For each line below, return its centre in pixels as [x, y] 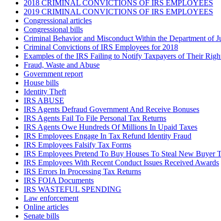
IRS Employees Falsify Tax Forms [77, 145]
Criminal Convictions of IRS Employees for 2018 [101, 47]
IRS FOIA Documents [59, 181]
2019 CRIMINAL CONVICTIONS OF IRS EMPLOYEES [118, 12]
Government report [53, 74]
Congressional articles [58, 21]
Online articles [46, 207]
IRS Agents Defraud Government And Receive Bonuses [111, 110]
